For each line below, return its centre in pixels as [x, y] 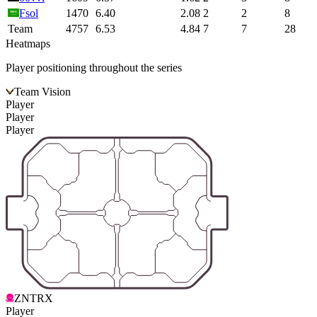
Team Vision [42, 92]
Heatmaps [28, 44]
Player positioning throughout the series [94, 68]
